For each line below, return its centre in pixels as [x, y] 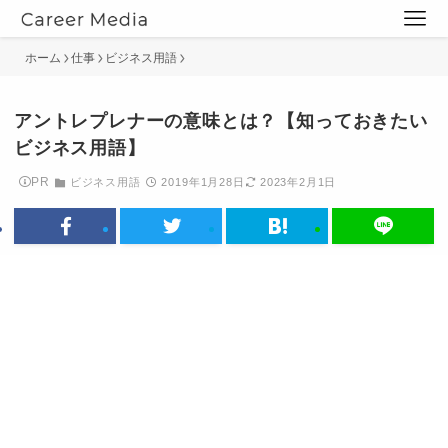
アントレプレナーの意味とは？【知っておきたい [221, 121]
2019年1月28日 [203, 182]
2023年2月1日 [298, 182]
